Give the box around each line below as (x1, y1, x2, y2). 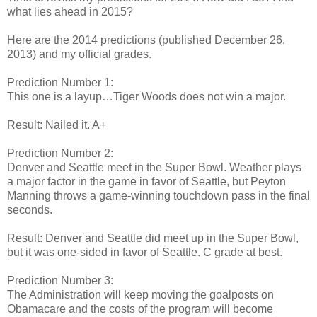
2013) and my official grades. (7, 47, 151, 60)
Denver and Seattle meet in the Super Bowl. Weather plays (7, 161, 301, 173)
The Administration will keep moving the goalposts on (7, 288, 274, 301)
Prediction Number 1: (7, 76, 113, 88)
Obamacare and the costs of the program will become (7, 302, 273, 315)
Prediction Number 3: (7, 274, 113, 287)
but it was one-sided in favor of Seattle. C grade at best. (7, 246, 282, 258)
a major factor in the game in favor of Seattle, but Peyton (7, 175, 286, 188)
